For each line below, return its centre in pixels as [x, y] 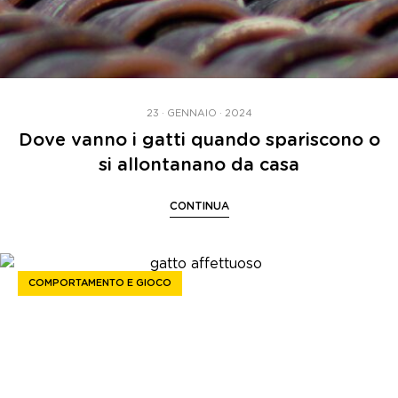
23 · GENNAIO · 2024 [199, 114]
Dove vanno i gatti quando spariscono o [199, 141]
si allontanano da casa [199, 166]
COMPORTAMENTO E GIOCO [100, 283]
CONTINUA [199, 207]
